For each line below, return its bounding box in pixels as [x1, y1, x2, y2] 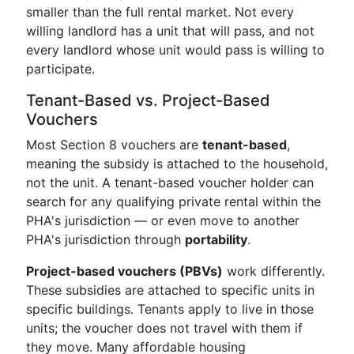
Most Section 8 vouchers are [26, 137, 202, 153]
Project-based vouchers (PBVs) [26, 263, 223, 279]
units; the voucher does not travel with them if [26, 320, 303, 336]
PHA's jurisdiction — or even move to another [26, 213, 299, 228]
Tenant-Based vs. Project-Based [26, 91, 270, 110]
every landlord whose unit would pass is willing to [26, 42, 325, 58]
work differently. [223, 263, 325, 279]
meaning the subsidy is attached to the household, [26, 156, 328, 171]
